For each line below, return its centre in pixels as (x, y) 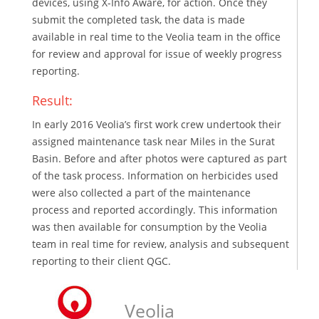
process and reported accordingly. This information (155, 209)
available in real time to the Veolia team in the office (156, 36)
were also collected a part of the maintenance (141, 192)
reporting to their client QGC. (101, 261)
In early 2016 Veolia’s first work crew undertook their (157, 124)
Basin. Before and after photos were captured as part (159, 158)
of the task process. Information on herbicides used (155, 175)
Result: (52, 100)
